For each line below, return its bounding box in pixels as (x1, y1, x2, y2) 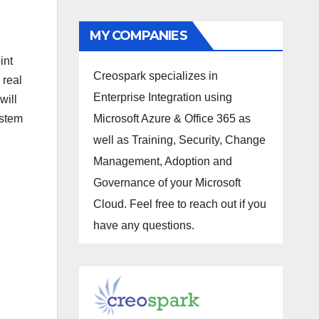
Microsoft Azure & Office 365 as (93, 113, 251, 125)
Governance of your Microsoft (93, 177, 241, 189)
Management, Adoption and (93, 155, 232, 168)
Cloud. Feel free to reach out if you (93, 198, 266, 211)
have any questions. (93, 219, 194, 232)
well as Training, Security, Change (93, 134, 266, 147)
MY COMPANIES (89, 28, 187, 44)
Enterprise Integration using (93, 91, 232, 104)
